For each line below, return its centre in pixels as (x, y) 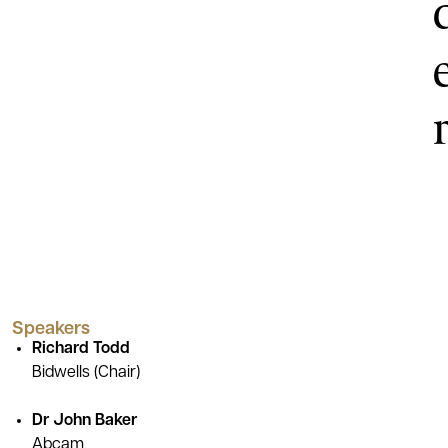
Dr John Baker (84, 420)
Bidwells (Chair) (86, 372)
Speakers (51, 329)
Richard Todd (81, 348)
